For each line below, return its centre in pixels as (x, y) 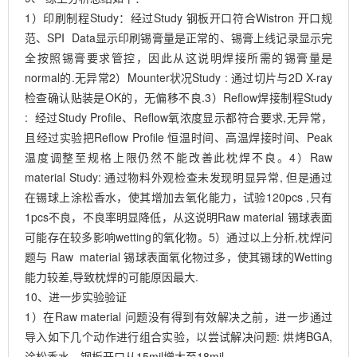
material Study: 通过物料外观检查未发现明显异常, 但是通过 (178, 177)
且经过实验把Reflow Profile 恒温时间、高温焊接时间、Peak (178, 137)
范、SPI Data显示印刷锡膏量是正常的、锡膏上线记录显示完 (178, 38)
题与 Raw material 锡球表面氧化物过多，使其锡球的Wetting (178, 257)
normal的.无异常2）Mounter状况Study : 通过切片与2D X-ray (178, 78)
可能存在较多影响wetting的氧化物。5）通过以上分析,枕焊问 (178, 237)
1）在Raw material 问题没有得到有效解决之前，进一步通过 (178, 317)
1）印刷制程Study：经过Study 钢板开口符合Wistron (161, 18)
